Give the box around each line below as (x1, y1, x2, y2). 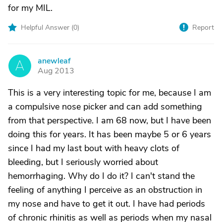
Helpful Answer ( (21, 23, 73, 32)
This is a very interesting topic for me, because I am (8, 87, 211, 99)
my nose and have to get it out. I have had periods (8, 198, 205, 210)
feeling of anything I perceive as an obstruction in (8, 184, 202, 196)
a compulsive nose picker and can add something (8, 101, 202, 112)
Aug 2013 (38, 65, 74, 76)
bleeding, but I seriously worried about (8, 156, 158, 168)
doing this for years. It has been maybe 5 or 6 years (8, 128, 211, 140)
